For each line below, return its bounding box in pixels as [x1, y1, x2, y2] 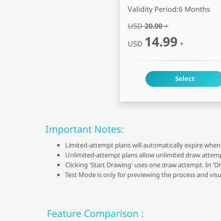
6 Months [179, 4, 211, 14]
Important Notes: [45, 122, 123, 136]
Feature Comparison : [46, 206, 144, 220]
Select [175, 74, 195, 83]
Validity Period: [128, 4, 179, 14]
